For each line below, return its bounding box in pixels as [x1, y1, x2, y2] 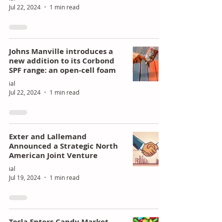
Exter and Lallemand [9, 131, 87, 142]
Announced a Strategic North [9, 140, 118, 151]
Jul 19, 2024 [9, 173, 41, 181]
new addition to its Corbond [9, 55, 114, 66]
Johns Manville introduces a [9, 46, 113, 56]
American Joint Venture [9, 150, 98, 161]
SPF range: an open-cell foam [9, 64, 116, 75]
